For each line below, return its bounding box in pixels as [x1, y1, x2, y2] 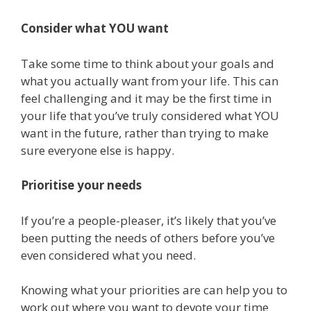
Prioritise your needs [21, 177, 144, 194]
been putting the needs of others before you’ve [21, 229, 275, 246]
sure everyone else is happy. [21, 142, 177, 158]
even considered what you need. [21, 246, 199, 263]
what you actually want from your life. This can [21, 72, 278, 89]
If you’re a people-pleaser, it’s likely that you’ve [21, 212, 276, 228]
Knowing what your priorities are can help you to [21, 282, 287, 299]
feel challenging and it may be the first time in [21, 90, 271, 106]
